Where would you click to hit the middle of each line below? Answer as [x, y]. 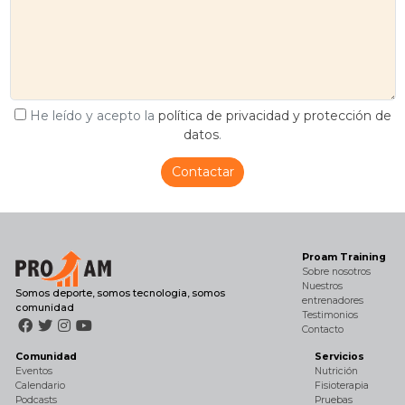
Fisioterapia [341, 386]
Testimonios [330, 316]
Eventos [33, 372]
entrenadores [332, 301]
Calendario [40, 386]
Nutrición [336, 372]
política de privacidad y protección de [274, 115]
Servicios [339, 357]
